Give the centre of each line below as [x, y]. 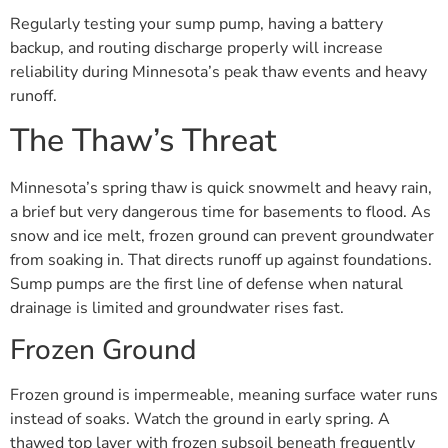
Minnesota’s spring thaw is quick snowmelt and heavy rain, [221, 188]
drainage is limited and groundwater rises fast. [177, 308]
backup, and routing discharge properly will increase [196, 47]
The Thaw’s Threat [143, 141]
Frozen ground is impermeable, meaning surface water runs [224, 395]
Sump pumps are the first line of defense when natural [206, 284]
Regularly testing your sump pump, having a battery [196, 23]
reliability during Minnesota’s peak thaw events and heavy [218, 71]
